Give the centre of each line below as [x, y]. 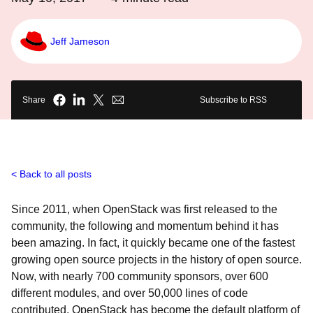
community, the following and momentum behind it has [145, 226]
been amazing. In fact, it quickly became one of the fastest [153, 243]
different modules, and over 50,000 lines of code [130, 293]
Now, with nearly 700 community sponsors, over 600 [140, 276]
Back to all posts [56, 174]
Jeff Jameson [80, 41]
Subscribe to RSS [233, 100]
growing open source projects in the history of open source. [156, 260]
